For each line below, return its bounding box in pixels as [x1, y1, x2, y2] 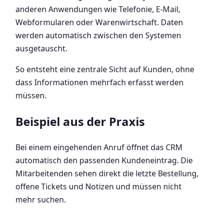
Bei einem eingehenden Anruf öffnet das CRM [15, 141, 183, 153]
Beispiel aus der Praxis [15, 113, 145, 129]
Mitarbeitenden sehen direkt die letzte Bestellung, [15, 168, 199, 179]
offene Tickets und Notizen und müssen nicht [15, 181, 182, 192]
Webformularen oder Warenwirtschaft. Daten [15, 16, 183, 28]
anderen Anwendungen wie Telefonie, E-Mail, [15, 3, 180, 15]
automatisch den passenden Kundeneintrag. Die [15, 155, 193, 166]
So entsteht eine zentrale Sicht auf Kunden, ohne [15, 63, 194, 75]
